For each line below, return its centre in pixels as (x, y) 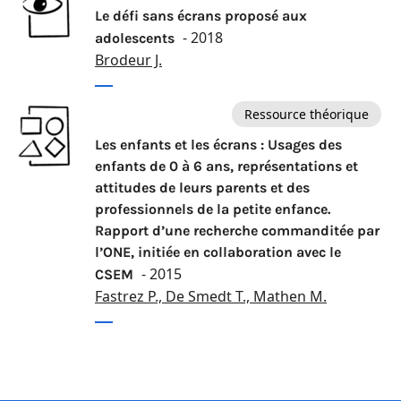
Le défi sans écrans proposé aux (201, 16)
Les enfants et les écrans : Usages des (218, 145)
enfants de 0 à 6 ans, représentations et (226, 166)
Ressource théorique (307, 114)
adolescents (137, 38)
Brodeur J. (128, 60)
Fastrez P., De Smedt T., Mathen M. (211, 297)
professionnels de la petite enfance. (213, 209)
